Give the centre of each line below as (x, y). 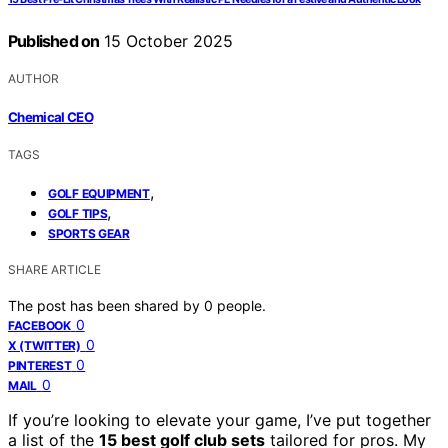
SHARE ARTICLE (54, 269)
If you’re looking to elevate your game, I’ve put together (219, 419)
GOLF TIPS (78, 213)
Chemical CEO (51, 116)
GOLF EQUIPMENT (99, 193)
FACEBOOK (39, 325)
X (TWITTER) (44, 345)
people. (241, 305)
